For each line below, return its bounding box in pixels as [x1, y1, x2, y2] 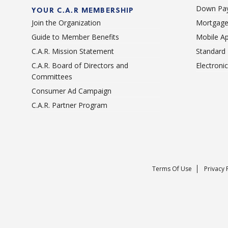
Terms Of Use [152, 164, 192, 174]
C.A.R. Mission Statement [32, 46, 114, 56]
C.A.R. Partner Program [32, 100, 107, 110]
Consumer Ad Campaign [32, 86, 111, 96]
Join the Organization [32, 18, 101, 28]
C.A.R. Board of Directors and [32, 61, 128, 71]
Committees [32, 72, 72, 82]
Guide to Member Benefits [32, 32, 119, 42]
